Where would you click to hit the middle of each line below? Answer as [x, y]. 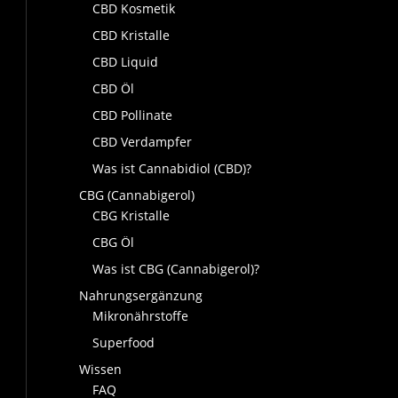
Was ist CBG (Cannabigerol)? [176, 269]
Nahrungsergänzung [141, 296]
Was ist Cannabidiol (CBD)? [172, 169]
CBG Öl [114, 243]
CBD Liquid [126, 62]
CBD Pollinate [133, 115]
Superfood [124, 343]
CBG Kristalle [131, 216]
